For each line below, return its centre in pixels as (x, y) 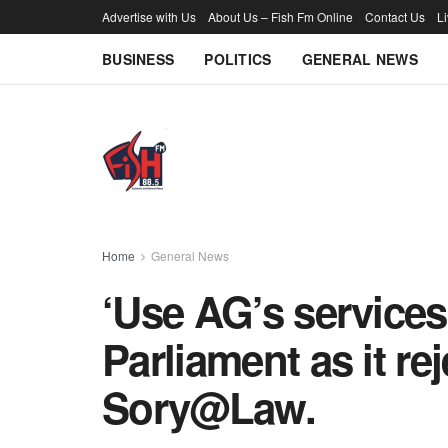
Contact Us (395, 16)
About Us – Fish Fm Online (280, 16)
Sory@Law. (208, 407)
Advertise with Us (149, 16)
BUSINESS (138, 59)
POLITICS (238, 59)
